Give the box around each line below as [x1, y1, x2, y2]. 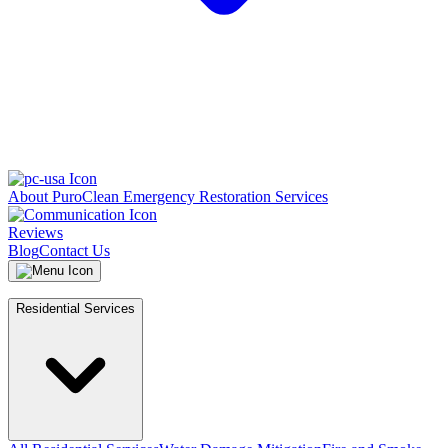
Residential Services [16, 301, 135, 316]
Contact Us [39, 242, 110, 259]
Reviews [8, 224, 63, 241]
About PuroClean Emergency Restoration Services [8, 188, 328, 205]
